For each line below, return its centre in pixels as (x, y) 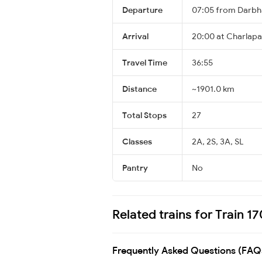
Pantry (135, 168)
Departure (142, 10)
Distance (139, 89)
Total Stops (144, 115)
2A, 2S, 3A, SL (218, 141)
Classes (137, 141)
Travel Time (145, 62)
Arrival (135, 36)
